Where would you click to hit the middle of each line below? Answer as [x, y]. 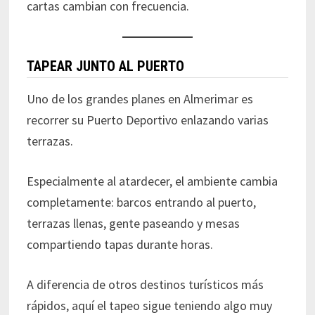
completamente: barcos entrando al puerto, [141, 202]
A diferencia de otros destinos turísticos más [145, 285]
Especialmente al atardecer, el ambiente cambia [152, 181]
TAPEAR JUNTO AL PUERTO [105, 66]
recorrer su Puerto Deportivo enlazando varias [147, 120]
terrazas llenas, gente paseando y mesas [133, 224]
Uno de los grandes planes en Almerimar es [140, 99]
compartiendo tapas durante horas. [120, 245]
